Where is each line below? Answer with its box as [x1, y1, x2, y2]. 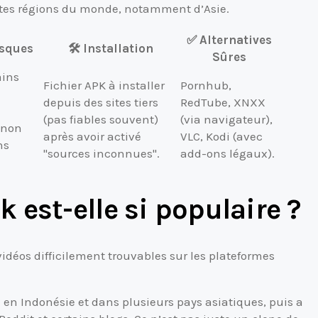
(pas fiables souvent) [43, 111, 158, 126]
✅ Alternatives [186, 32, 272, 47]
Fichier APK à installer [43, 77, 165, 92]
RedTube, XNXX [180, 94, 265, 109]
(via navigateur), [180, 111, 273, 126]
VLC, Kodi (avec [180, 128, 263, 143]
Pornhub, [180, 77, 231, 92]
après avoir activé [43, 128, 141, 143]
